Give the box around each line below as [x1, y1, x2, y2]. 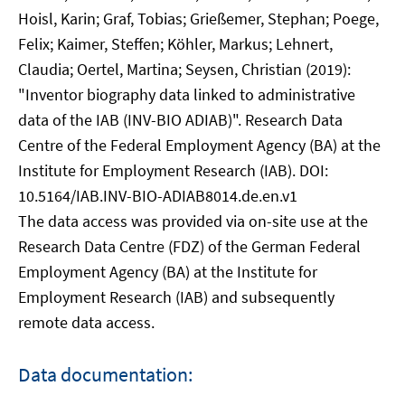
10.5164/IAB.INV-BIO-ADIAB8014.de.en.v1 [18, 185, 297, 206]
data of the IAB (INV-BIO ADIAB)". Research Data [18, 109, 343, 130]
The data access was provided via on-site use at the [18, 211, 368, 231]
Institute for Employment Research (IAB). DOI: [18, 160, 328, 181]
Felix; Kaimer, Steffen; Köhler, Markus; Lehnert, [18, 33, 333, 54]
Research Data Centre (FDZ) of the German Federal [18, 236, 361, 257]
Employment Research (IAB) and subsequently [18, 287, 334, 307]
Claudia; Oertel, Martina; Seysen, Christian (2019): [18, 59, 351, 80]
